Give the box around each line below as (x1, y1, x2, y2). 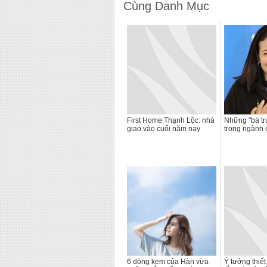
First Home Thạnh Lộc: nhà (127, 116, 215, 125)
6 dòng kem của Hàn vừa (127, 257, 209, 266)
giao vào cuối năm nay (127, 125, 200, 133)
